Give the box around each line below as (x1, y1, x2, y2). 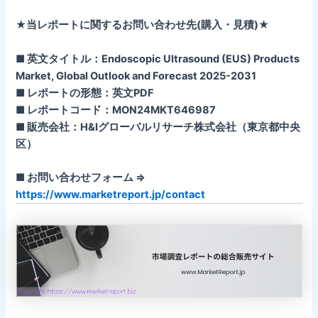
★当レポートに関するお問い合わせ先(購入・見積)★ (16, 18, 270, 32)
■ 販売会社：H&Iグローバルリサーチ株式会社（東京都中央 (16, 120, 301, 133)
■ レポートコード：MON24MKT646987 (16, 103, 216, 116)
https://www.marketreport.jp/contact (16, 187, 206, 201)
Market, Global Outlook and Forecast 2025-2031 (16, 69, 257, 82)
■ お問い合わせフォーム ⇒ (16, 170, 146, 184)
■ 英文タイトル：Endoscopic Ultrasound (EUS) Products (16, 52, 300, 65)
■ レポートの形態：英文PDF (16, 86, 155, 99)
